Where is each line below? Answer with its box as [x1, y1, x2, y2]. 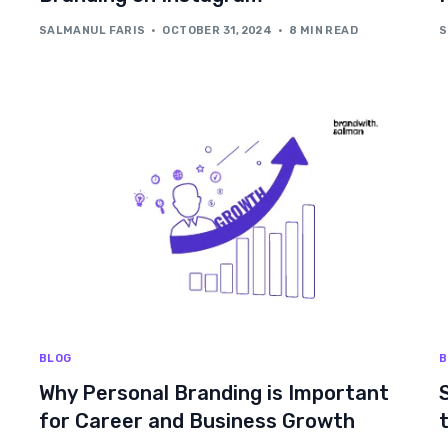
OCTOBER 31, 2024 [162, 24, 273, 38]
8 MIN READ [288, 24, 359, 38]
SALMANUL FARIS [38, 24, 146, 38]
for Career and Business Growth [38, 409, 355, 434]
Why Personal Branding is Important [38, 381, 389, 406]
